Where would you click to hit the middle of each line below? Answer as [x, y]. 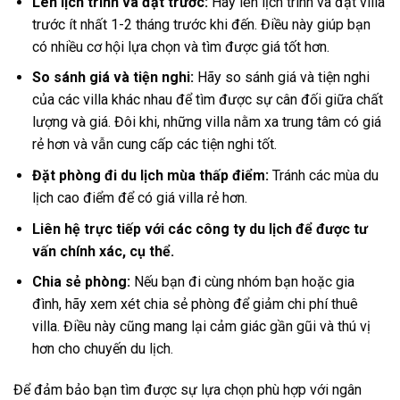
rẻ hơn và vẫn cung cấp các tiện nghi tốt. [154, 145]
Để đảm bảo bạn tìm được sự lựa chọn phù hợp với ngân [187, 389]
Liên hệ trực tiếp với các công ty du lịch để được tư [200, 229]
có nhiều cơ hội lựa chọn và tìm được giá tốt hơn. [180, 46]
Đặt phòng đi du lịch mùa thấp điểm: [152, 175]
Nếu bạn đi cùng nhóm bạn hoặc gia [244, 282]
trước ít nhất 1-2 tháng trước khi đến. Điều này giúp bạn [201, 24]
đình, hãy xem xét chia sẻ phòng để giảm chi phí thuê [195, 304]
